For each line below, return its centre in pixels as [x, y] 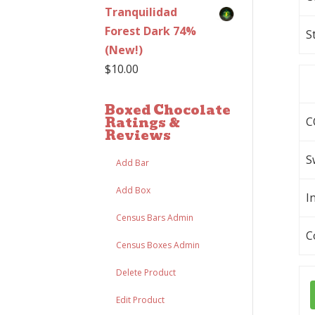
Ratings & [143, 123]
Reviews [138, 135]
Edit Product [141, 300]
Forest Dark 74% [151, 31]
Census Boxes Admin [158, 245]
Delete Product [146, 272]
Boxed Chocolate [168, 110]
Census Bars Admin [155, 218]
